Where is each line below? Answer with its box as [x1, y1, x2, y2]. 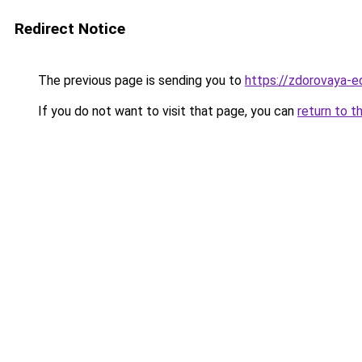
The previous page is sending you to [35, 73, 245, 88]
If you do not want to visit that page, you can [35, 103, 297, 119]
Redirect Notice [15, 19, 125, 38]
